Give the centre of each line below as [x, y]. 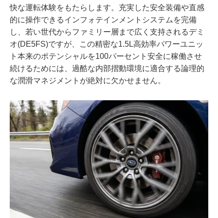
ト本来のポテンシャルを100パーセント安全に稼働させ [106, 56]
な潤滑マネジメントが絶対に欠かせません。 [88, 81]
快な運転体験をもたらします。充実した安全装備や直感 [107, 8]
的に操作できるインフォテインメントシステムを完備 [103, 20]
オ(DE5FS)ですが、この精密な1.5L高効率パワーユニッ [107, 44]
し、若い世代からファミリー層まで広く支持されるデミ [107, 32]
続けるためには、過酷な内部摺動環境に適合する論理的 [107, 69]
